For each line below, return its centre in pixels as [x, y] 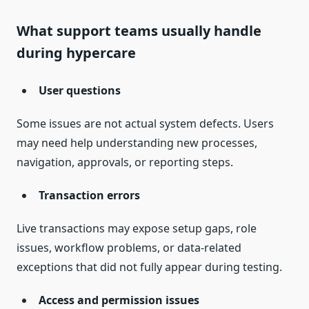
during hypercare [76, 53]
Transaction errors [89, 196]
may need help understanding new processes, [137, 143]
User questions [80, 91]
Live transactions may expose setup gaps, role [137, 229]
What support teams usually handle [139, 31]
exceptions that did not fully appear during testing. [149, 267]
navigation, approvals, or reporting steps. [125, 162]
